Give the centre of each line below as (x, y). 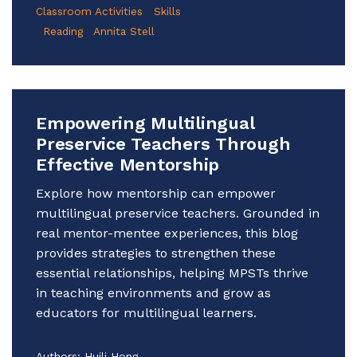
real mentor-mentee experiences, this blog (167, 233)
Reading (63, 31)
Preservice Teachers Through (163, 143)
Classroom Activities (89, 11)
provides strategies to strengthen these (156, 253)
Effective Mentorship (127, 164)
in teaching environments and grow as (153, 292)
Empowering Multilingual (145, 123)
